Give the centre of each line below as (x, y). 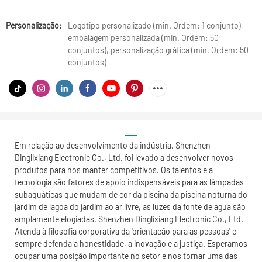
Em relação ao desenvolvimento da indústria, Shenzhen (113, 145)
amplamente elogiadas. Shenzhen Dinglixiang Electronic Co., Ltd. (129, 219)
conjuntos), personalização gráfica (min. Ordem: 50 (158, 50)
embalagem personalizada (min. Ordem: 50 (143, 38)
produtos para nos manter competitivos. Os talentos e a (114, 170)
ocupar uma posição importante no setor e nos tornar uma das (126, 256)
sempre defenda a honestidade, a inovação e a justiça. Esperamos (131, 243)
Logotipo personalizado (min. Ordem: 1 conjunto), (156, 25)
